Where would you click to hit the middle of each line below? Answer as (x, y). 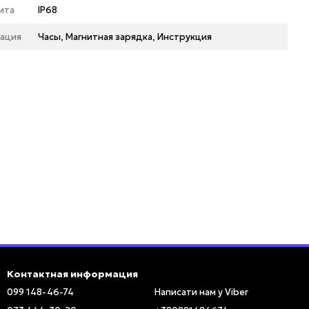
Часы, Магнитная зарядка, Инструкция (125, 37)
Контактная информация (72, 274)
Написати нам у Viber (201, 292)
